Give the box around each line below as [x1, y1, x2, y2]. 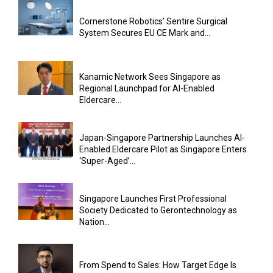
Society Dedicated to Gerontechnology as [79, 205, 237, 215]
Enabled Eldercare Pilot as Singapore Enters [79, 144, 247, 154]
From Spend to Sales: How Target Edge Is [79, 260, 236, 271]
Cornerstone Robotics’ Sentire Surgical [79, 16, 227, 27]
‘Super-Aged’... [79, 155, 135, 166]
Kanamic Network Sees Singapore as [79, 71, 221, 82]
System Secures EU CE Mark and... [79, 28, 210, 38]
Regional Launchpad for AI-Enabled [79, 83, 214, 93]
